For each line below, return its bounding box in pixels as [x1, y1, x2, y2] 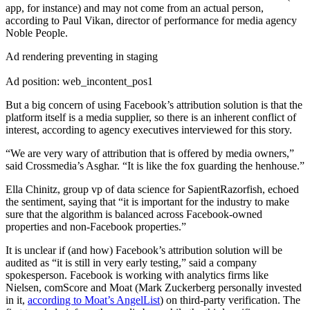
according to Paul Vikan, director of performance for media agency [6, 14, 297, 26]
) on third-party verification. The [160, 293, 300, 306]
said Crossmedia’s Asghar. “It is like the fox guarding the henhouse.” [6, 159, 304, 172]
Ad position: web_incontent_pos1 [6, 75, 153, 87]
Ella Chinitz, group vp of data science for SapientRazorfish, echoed [6, 183, 299, 195]
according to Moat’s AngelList [28, 293, 160, 306]
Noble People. [6, 26, 68, 39]
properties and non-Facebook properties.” [6, 220, 186, 232]
